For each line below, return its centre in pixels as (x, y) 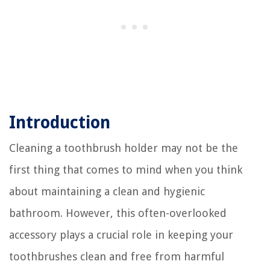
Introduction (60, 122)
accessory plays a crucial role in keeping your (121, 234)
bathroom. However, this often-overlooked (118, 213)
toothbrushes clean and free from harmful (117, 256)
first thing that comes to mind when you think (126, 169)
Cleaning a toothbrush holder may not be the (124, 148)
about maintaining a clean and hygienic (107, 191)
